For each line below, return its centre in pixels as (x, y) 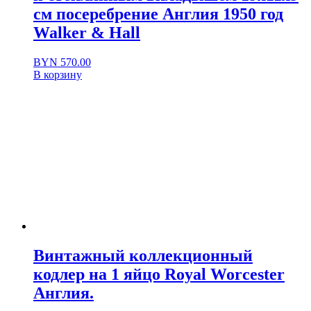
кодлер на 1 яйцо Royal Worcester (159, 275)
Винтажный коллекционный (143, 256)
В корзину (58, 75)
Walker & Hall (87, 33)
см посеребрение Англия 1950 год (158, 14)
